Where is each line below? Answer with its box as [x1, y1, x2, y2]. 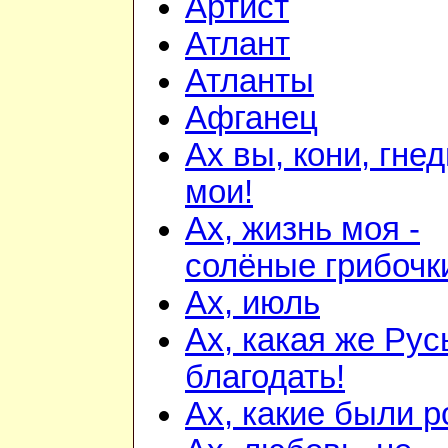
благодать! [185, 359, 345, 396]
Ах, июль [185, 285, 320, 322]
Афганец [185, 100, 318, 137]
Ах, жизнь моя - [185, 211, 420, 248]
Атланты [185, 63, 314, 100]
